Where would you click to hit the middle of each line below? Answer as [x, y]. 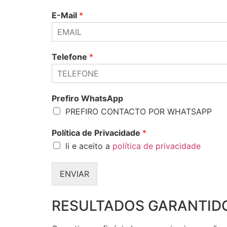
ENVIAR [74, 174]
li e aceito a [89, 146]
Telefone [70, 57]
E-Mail [65, 15]
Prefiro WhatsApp [87, 98]
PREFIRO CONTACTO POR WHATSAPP [139, 111]
